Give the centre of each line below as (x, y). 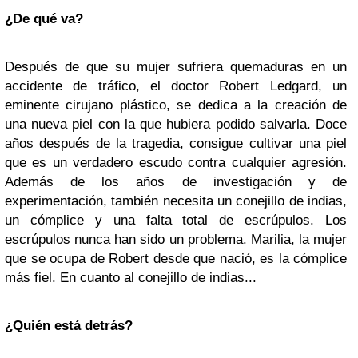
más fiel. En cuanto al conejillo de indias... (131, 278)
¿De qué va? (44, 19)
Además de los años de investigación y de (176, 182)
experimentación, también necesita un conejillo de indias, (176, 201)
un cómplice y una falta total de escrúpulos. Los (176, 220)
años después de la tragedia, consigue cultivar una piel (176, 143)
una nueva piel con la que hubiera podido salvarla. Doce (176, 124)
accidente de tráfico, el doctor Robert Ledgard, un (176, 86)
